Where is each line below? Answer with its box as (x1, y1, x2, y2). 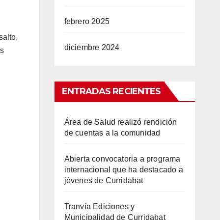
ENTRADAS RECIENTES (61, 86, 161, 97)
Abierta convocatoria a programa (64, 155, 181, 164)
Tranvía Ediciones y (64, 202, 135, 211)
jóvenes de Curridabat (64, 176, 143, 185)
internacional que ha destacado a (64, 165, 183, 174)
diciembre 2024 (64, 43, 120, 52)
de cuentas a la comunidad (64, 129, 161, 137)
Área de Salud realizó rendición (64, 118, 177, 127)
